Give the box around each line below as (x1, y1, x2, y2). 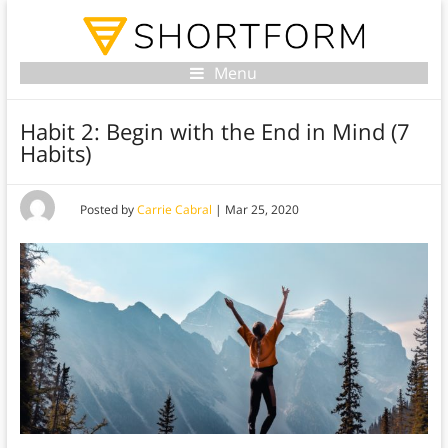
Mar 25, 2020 (224, 201, 299, 219)
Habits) (19, 138, 91, 169)
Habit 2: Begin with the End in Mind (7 (19, 116, 410, 147)
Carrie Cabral (136, 201, 212, 219)
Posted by (79, 201, 137, 219)
